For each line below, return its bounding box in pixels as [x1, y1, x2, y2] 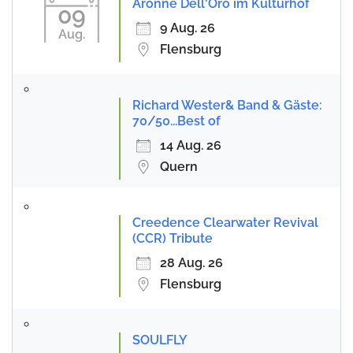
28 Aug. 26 [160, 255, 223, 270]
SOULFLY [132, 332, 188, 347]
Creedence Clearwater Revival [132, 214, 318, 230]
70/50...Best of [132, 113, 221, 128]
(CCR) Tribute [132, 230, 213, 246]
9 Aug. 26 [160, 20, 215, 35]
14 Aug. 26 [160, 137, 221, 153]
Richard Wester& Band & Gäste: [132, 97, 322, 113]
